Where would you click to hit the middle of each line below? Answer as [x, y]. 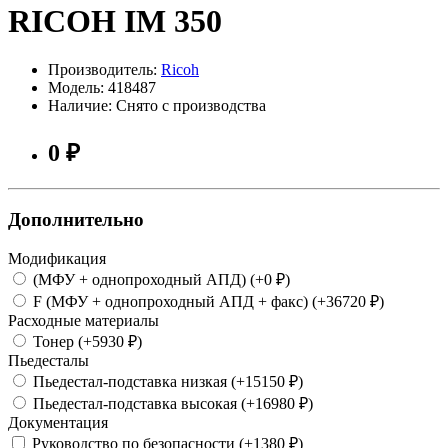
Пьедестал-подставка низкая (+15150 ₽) [166, 381]
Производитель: [104, 70]
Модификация [57, 258]
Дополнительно [76, 219]
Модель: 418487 [102, 88]
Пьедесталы [48, 360]
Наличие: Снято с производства [157, 106]
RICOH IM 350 [115, 21]
